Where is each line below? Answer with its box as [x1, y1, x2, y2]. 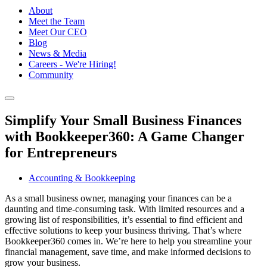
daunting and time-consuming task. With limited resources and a [5, 204, 244, 215]
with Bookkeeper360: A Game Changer [5, 129, 244, 145]
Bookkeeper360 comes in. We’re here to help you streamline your [5, 236, 252, 247]
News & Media [29, 48, 86, 59]
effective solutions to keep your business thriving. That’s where [5, 225, 241, 236]
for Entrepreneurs [5, 145, 117, 161]
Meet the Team [29, 16, 85, 27]
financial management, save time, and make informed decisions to [5, 247, 251, 257]
